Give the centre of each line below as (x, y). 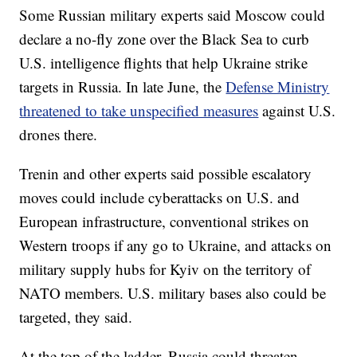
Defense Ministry (278, 86)
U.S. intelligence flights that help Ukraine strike (164, 62)
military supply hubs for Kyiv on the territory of (165, 269)
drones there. (59, 134)
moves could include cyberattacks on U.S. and (160, 197)
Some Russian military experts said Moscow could (173, 14)
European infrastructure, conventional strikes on (165, 221)
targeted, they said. (76, 316)
